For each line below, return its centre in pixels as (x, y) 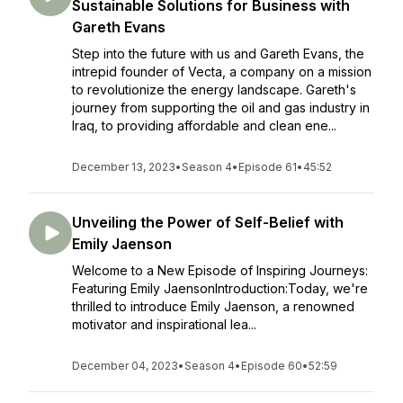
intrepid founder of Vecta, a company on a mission (222, 72)
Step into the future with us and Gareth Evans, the (218, 54)
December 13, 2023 (124, 167)
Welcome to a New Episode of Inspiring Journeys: (220, 270)
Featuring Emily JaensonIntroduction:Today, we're (220, 288)
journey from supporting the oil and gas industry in (221, 107)
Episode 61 (268, 167)
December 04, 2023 (125, 366)
